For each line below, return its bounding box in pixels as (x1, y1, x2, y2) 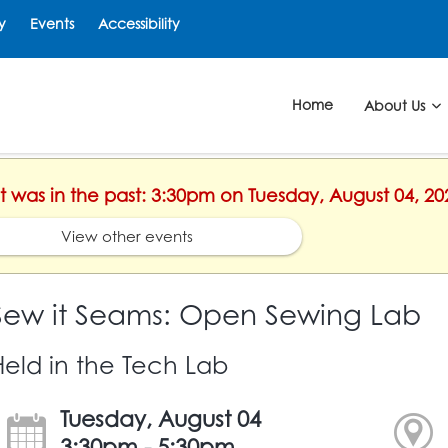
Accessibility (98, 15, 180, 32)
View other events (61, 238, 193, 258)
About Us (363, 108, 429, 126)
